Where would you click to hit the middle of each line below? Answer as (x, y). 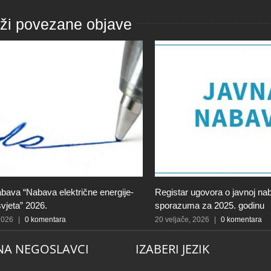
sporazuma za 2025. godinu (210, 206)
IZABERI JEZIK (172, 249)
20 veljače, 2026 (182, 220)
